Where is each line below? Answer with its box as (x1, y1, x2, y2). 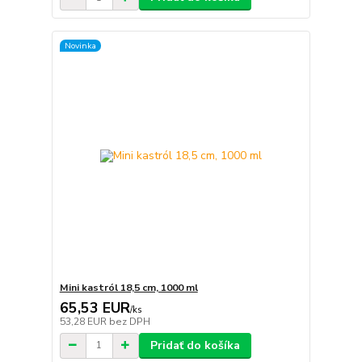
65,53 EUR (59, 297, 130, 318)
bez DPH (108, 314, 150, 328)
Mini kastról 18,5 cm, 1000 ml (59, 280, 198, 294)
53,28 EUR (59, 314, 109, 328)
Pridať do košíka (149, 337, 240, 353)
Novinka (64, 39, 96, 52)
